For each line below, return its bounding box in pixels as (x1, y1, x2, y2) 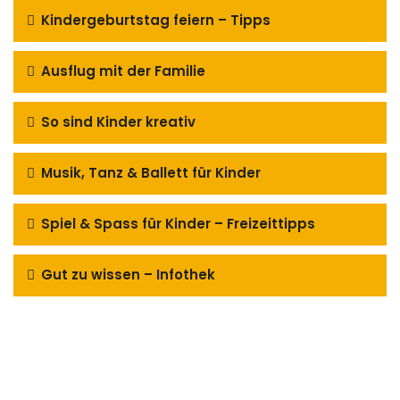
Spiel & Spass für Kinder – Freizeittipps (37, 213, 315, 233)
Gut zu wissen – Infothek (37, 264, 215, 284)
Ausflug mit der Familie (37, 61, 205, 80)
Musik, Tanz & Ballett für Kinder (37, 162, 261, 182)
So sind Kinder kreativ (37, 112, 196, 131)
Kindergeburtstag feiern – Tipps (37, 10, 271, 29)
